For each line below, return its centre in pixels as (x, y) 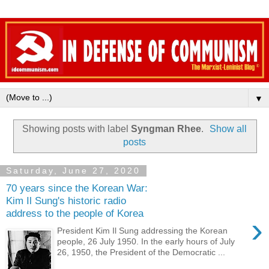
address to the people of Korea (75, 213)
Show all (228, 129)
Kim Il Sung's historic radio (66, 201)
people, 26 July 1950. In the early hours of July (146, 242)
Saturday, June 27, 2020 (73, 171)
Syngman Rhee (166, 129)
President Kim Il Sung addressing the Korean (143, 231)
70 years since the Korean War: (77, 188)
